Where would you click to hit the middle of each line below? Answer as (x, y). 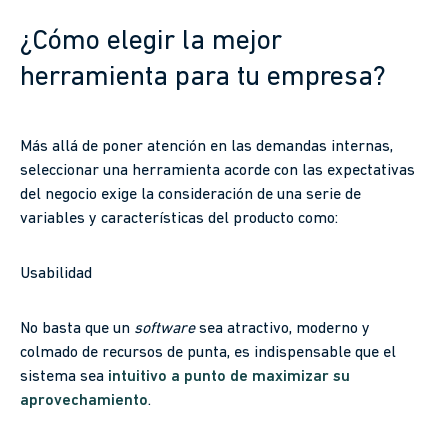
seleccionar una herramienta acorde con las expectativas (217, 171)
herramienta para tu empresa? (203, 78)
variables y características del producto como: (179, 219)
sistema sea (62, 377)
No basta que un (77, 329)
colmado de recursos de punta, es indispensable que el (208, 353)
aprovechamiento (84, 401)
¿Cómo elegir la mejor (151, 42)
